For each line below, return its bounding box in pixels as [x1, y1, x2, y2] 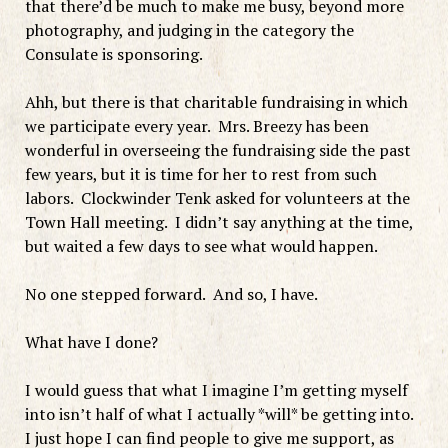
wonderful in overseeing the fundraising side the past [24, 138, 411, 161]
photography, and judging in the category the [24, 18, 354, 41]
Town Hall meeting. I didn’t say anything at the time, [24, 210, 413, 233]
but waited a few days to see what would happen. [24, 234, 378, 257]
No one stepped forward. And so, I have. [24, 282, 318, 305]
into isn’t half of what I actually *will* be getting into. [24, 402, 417, 425]
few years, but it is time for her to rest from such [24, 162, 377, 185]
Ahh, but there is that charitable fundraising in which [24, 90, 408, 113]
